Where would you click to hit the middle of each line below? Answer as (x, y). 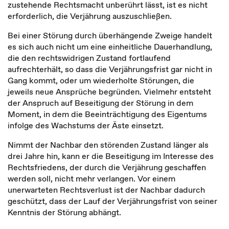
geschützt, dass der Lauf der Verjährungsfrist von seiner (112, 201)
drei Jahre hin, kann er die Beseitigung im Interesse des (111, 156)
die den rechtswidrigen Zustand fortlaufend (89, 58)
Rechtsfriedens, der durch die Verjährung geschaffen (107, 167)
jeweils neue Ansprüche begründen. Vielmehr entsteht (109, 91)
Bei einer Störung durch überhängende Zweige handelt (110, 35)
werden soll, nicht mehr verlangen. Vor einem (91, 178)
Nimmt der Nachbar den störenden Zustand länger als (108, 145)
